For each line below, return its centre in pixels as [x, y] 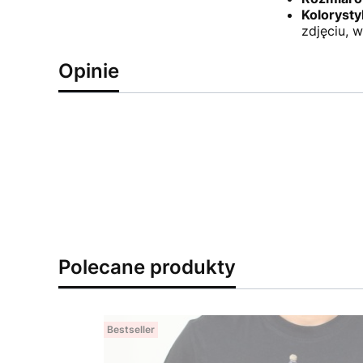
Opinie [89, 71]
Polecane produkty [147, 267]
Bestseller [131, 330]
